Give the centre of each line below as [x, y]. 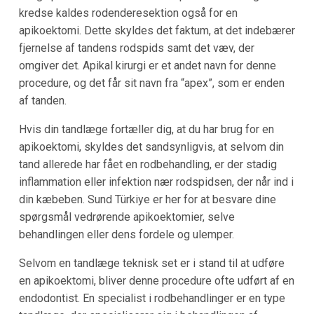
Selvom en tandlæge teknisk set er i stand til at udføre [151, 263]
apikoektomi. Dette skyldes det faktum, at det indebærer [157, 30]
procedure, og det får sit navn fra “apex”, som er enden [151, 83]
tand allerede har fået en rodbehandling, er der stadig [148, 164]
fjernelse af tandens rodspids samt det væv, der [136, 48]
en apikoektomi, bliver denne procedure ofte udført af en [156, 280]
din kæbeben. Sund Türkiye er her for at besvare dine [147, 199]
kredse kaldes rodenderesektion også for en [128, 13]
